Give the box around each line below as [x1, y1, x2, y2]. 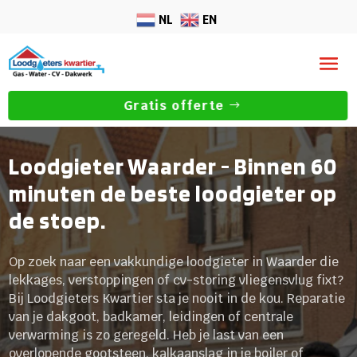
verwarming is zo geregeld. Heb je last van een [9, 326, 284, 343]
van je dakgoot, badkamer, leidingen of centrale [9, 308, 294, 325]
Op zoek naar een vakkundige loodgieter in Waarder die [9, 253, 339, 270]
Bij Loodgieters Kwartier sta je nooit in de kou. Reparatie [9, 289, 346, 307]
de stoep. [9, 206, 107, 234]
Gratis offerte [124, 97, 225, 115]
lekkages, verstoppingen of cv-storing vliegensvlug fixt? [9, 271, 344, 288]
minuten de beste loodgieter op [9, 178, 338, 207]
